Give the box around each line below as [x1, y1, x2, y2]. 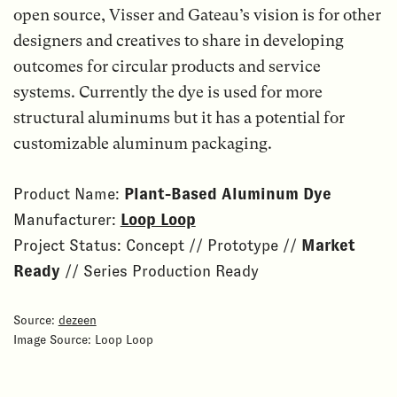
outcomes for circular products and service [12, 56, 321, 75]
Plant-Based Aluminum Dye [123, 184, 331, 203]
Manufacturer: [12, 210, 116, 229]
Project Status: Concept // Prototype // [12, 236, 301, 254]
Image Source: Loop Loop [12, 331, 153, 346]
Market [300, 236, 355, 254]
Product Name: [12, 184, 124, 203]
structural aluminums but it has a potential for [12, 107, 345, 127]
